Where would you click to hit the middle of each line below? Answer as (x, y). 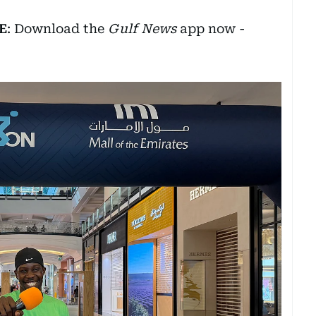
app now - (211, 29)
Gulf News (142, 29)
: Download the (57, 29)
